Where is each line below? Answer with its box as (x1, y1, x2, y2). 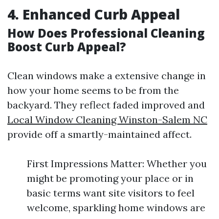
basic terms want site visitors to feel (27, 187, 195, 199)
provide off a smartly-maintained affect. (7, 128, 192, 140)
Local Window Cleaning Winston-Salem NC (7, 113, 207, 126)
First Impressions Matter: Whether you (27, 157, 207, 170)
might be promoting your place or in (27, 172, 194, 184)
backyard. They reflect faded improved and (7, 99, 205, 111)
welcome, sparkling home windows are (27, 201, 205, 214)
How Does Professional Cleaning (7, 25, 205, 41)
